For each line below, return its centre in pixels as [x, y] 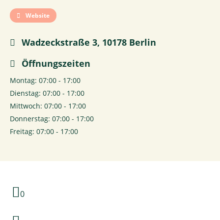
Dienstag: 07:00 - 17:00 [47, 93]
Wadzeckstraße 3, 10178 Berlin [88, 42]
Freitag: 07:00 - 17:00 [44, 131]
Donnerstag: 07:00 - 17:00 [52, 118]
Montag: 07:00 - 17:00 [45, 80]
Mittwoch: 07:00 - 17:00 [48, 106]
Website [37, 15]
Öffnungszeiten [55, 63]
